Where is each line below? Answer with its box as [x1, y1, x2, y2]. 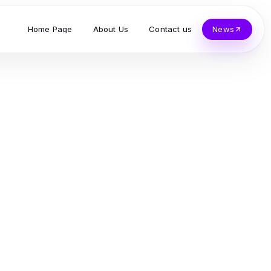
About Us [93, 24, 129, 34]
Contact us [149, 24, 192, 34]
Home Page [27, 24, 73, 34]
